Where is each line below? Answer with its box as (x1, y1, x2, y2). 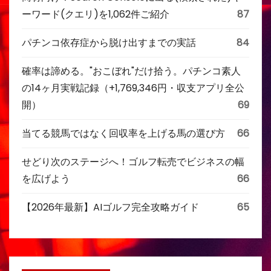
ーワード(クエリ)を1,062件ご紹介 (22, 7, 169, 21)
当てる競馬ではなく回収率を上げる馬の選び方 (22, 126, 225, 140)
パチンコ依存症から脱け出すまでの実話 (22, 36, 196, 50)
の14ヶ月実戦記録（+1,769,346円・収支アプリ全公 (22, 81, 244, 95)
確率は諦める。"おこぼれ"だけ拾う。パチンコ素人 (22, 64, 241, 78)
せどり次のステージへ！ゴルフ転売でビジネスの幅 (22, 155, 244, 169)
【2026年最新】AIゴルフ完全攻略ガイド (22, 200, 199, 214)
